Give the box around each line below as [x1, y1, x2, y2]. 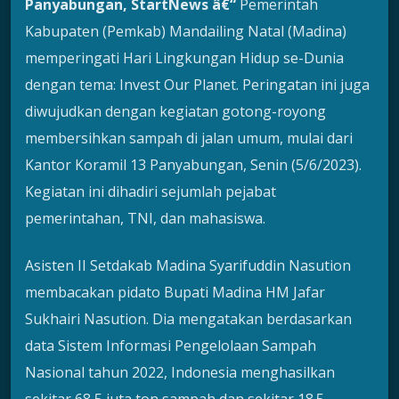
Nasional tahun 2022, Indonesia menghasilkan [25, 362, 335, 382]
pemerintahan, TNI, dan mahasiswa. [25, 208, 265, 229]
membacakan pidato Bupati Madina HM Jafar [25, 281, 325, 302]
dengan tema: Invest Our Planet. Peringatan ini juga [25, 75, 370, 95]
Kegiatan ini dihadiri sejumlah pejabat [25, 182, 276, 202]
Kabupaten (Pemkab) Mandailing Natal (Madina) [25, 21, 346, 42]
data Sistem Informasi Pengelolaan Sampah [25, 335, 316, 355]
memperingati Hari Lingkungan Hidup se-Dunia [25, 48, 344, 69]
